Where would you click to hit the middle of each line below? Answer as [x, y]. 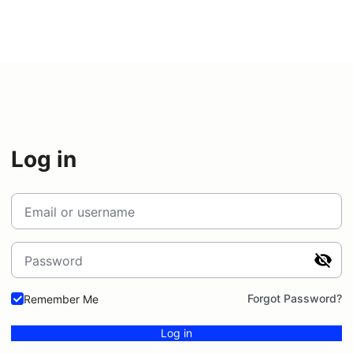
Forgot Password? [295, 298]
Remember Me [61, 299]
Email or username [80, 212]
